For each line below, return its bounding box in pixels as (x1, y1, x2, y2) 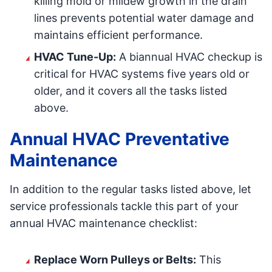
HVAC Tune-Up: (34, 50, 116, 63)
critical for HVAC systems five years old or (34, 67, 250, 80)
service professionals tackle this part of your (10, 200, 239, 212)
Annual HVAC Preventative (10, 129, 229, 149)
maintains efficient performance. (34, 29, 203, 41)
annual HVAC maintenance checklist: (10, 217, 197, 229)
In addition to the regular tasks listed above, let (10, 183, 251, 195)
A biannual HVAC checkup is (116, 50, 262, 63)
